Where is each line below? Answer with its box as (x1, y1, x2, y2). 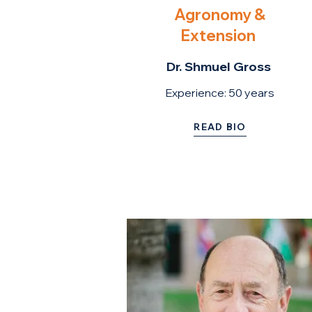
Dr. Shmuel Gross (166, 58, 274, 75)
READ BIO (194, 120, 247, 132)
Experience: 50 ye (165, 86, 258, 100)
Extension (180, 26, 258, 45)
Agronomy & (173, 5, 265, 24)
